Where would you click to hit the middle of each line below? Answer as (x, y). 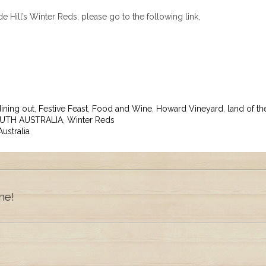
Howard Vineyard (190, 109)
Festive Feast (63, 109)
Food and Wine (122, 109)
